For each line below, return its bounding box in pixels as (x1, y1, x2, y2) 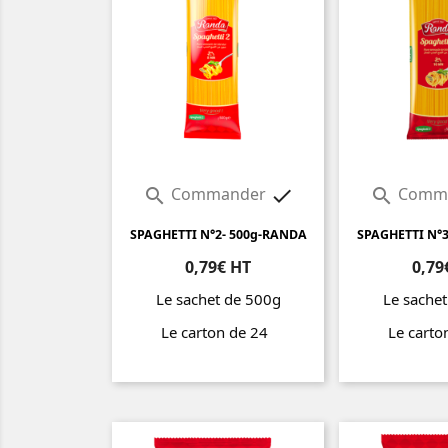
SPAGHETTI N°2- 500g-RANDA (129, 226, 307, 244)
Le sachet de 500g (155, 289, 281, 310)
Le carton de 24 (160, 322, 276, 343)
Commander (166, 183, 270, 206)
